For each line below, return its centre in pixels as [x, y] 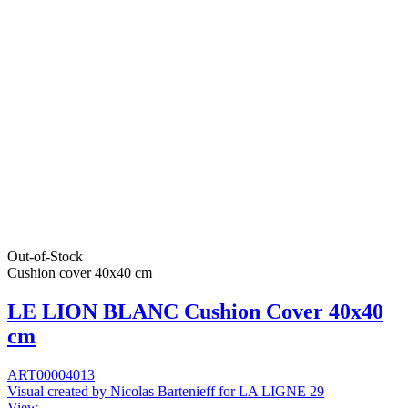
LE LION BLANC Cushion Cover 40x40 [195, 311]
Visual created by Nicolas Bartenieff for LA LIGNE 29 [166, 391]
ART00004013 [51, 374]
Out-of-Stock [45, 256]
